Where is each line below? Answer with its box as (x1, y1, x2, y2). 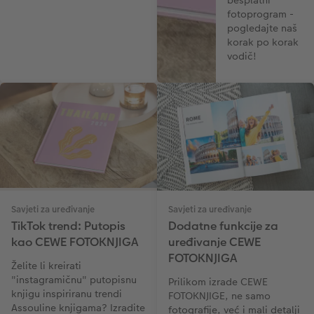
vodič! (227, 48, 257, 63)
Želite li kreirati (11, 259, 81, 273)
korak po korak (227, 34, 299, 49)
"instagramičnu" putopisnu (11, 273, 137, 287)
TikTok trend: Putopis (11, 218, 125, 235)
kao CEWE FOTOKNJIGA (11, 234, 138, 251)
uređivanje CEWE (168, 234, 261, 251)
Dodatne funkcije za (168, 218, 278, 235)
